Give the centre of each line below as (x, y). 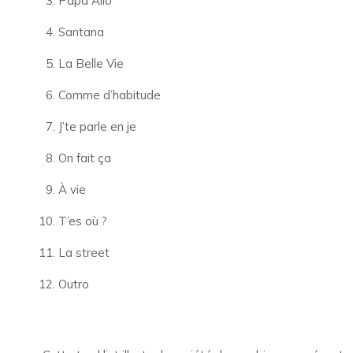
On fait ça (84, 158)
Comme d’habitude (109, 95)
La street (84, 253)
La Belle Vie (91, 63)
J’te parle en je (97, 126)
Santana (81, 32)
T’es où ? (82, 221)
